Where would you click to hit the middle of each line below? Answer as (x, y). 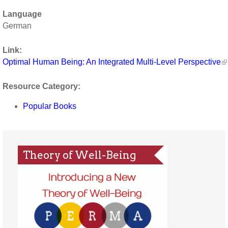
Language (22, 14)
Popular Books (50, 106)
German (17, 26)
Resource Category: (42, 87)
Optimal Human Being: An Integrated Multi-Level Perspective (112, 62)
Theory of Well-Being (80, 155)
